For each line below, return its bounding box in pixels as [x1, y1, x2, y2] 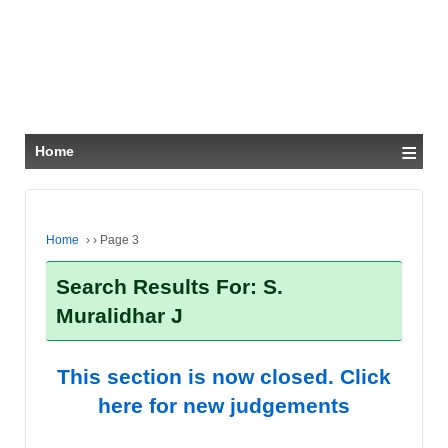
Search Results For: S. [56, 275, 283, 298]
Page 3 [97, 233, 139, 247]
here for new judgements [98, 394, 350, 417]
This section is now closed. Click [57, 365, 391, 388]
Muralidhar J [56, 304, 183, 327]
